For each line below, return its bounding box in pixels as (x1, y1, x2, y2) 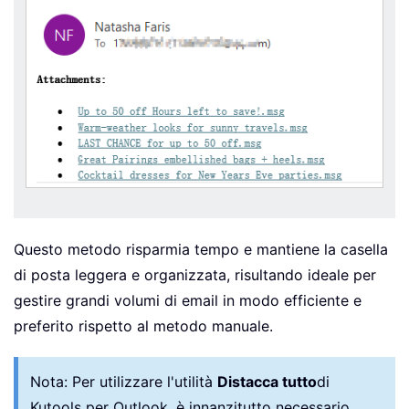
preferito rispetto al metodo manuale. (14, 317, 273, 336)
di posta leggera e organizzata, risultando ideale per (14, 266, 376, 285)
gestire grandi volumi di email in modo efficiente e (14, 291, 362, 310)
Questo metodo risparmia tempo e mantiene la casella (14, 240, 388, 259)
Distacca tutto (217, 372, 317, 392)
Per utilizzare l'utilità (72, 372, 217, 392)
